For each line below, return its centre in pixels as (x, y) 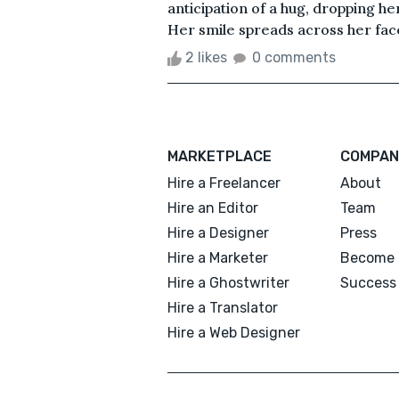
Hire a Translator (223, 307)
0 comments (294, 57)
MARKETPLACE (220, 156)
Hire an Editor (213, 208)
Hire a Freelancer (224, 183)
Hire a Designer (218, 232)
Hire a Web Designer (234, 332)
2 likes (206, 57)
